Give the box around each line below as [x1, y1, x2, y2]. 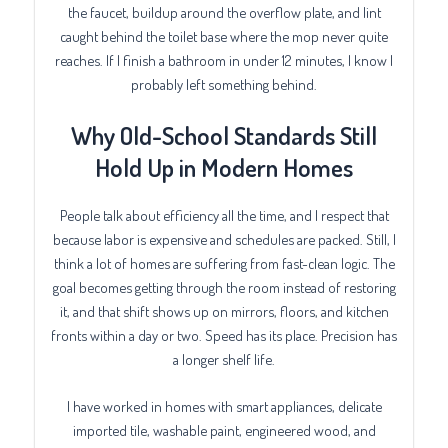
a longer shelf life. [173, 350, 275, 369]
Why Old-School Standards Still [71, 119, 377, 152]
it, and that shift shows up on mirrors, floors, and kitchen [59, 302, 389, 321]
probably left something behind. [131, 74, 317, 93]
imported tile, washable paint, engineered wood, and [72, 421, 376, 440]
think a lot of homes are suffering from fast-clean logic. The [53, 254, 395, 273]
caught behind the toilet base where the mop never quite [60, 26, 388, 45]
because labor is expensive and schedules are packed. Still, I [52, 230, 396, 249]
